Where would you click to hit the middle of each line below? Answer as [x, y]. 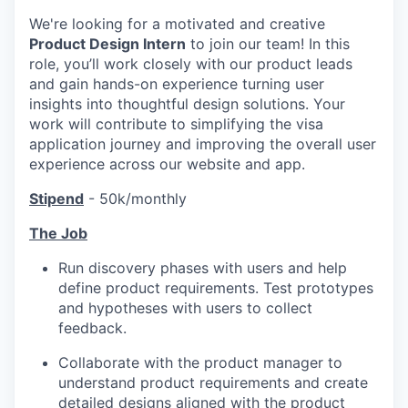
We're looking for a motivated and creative [177, 23]
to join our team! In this [268, 43]
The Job [58, 233]
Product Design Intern [107, 43]
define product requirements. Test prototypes [216, 287]
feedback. [92, 327]
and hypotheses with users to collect [185, 307]
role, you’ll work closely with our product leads [191, 63]
